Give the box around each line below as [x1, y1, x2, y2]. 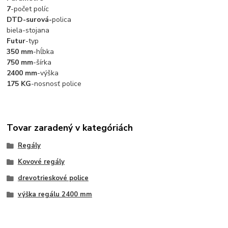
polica [52, 14, 72, 24]
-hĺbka [33, 46, 54, 56]
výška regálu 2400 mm [17, 189, 92, 199]
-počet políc [11, 4, 49, 14]
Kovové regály [17, 157, 65, 167]
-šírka [33, 57, 52, 67]
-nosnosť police [31, 78, 82, 89]
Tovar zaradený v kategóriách [7, 122, 133, 134]
